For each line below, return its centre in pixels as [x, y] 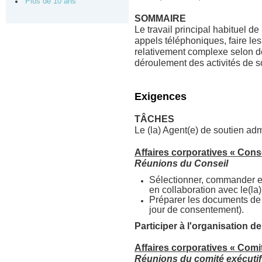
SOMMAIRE [160, 18]
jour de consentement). [196, 210]
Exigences [161, 96]
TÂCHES [154, 119]
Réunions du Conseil [181, 163]
